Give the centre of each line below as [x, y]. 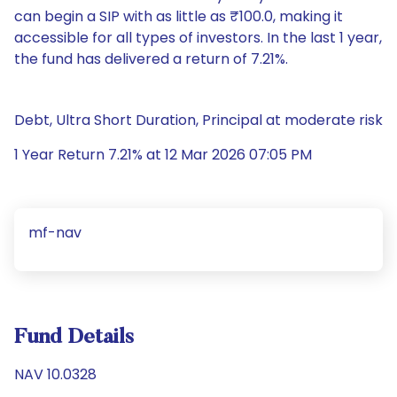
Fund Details [74, 338]
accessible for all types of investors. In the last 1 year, [198, 38]
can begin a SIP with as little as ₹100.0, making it [179, 16]
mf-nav [55, 233]
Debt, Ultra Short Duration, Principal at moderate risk [198, 120]
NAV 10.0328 [55, 374]
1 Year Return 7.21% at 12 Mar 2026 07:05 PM [163, 155]
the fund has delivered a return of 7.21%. [151, 59]
